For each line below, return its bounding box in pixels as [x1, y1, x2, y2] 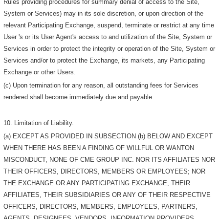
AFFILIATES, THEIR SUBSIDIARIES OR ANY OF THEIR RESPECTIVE [3, 191, 211, 199]
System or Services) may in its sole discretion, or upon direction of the [3, 10, 204, 18]
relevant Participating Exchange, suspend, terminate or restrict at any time [3, 22, 215, 29]
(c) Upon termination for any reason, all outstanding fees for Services [3, 81, 199, 89]
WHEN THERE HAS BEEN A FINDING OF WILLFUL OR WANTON [3, 144, 195, 152]
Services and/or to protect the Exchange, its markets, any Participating [3, 57, 205, 65]
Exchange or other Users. [3, 68, 76, 76]
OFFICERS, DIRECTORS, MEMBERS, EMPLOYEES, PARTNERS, [3, 203, 198, 211]
